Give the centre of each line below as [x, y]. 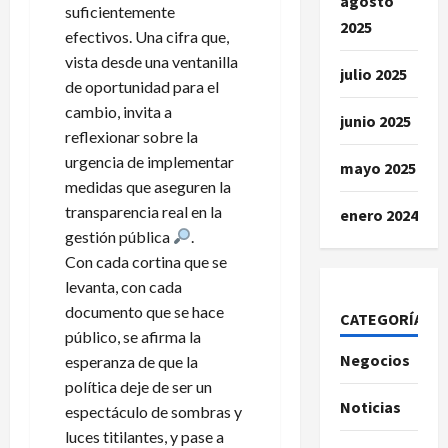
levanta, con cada [123, 286]
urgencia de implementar [149, 161]
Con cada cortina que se [146, 261]
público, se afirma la [133, 336]
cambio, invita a [118, 111]
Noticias [370, 406]
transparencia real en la [143, 211]
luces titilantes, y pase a [144, 436]
